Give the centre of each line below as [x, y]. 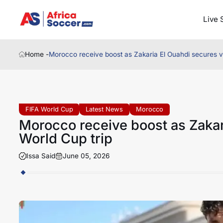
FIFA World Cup [49, 109]
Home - [37, 55]
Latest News [105, 109]
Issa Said [41, 156]
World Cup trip [65, 138]
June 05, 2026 [86, 156]
